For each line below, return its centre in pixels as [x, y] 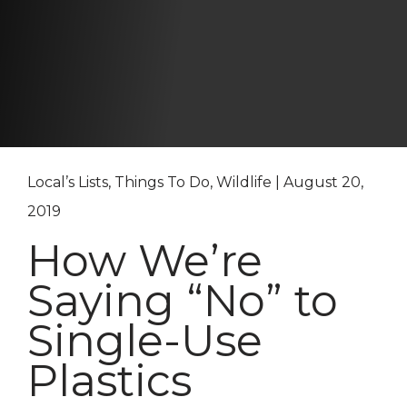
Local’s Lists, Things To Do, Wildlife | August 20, [195, 183]
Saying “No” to [183, 301]
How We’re [145, 261]
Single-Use [145, 341]
